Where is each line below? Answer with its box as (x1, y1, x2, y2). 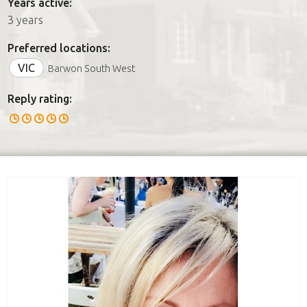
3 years (8, 13, 43, 26)
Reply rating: (8, 92, 72, 105)
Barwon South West (48, 62, 135, 74)
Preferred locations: (8, 41, 110, 54)
